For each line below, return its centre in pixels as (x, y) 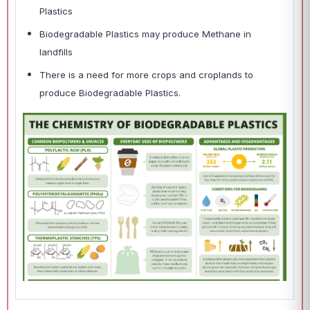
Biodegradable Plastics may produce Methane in (145, 34)
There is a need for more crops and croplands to (146, 75)
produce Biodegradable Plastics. (111, 93)
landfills (57, 52)
